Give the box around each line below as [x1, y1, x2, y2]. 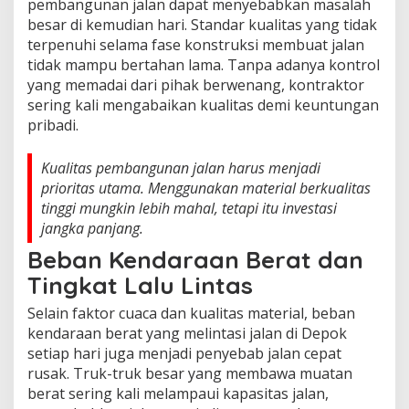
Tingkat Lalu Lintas [27, 269, 253, 300]
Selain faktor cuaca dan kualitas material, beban [27, 302, 355, 323]
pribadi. [27, 114, 79, 135]
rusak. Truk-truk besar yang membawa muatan [27, 362, 352, 383]
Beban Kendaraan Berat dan [27, 244, 363, 275]
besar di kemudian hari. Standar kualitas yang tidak [27, 14, 377, 35]
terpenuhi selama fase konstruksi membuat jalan [27, 34, 364, 55]
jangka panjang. [41, 217, 143, 238]
